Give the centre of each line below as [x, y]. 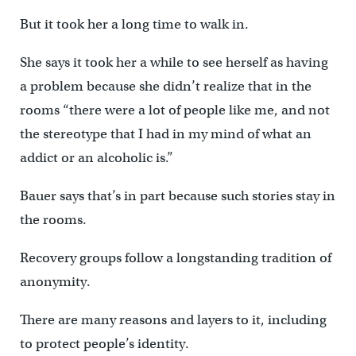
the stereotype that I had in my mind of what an [165, 133]
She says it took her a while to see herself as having [174, 62]
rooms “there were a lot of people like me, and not [174, 110]
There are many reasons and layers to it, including [173, 319]
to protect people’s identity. [104, 343]
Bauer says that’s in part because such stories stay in [177, 195]
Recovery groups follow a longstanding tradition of [175, 257]
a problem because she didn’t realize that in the [165, 86]
